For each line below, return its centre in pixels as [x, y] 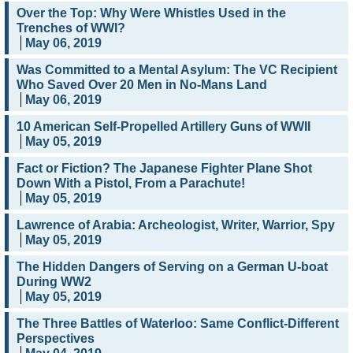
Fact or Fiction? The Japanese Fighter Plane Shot [164, 169]
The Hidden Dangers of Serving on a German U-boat [172, 267]
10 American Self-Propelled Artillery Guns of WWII [163, 127]
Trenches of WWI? [71, 28]
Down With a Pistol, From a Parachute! [131, 184]
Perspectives [56, 339]
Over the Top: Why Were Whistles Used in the [151, 13]
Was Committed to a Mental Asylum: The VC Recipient [177, 70]
